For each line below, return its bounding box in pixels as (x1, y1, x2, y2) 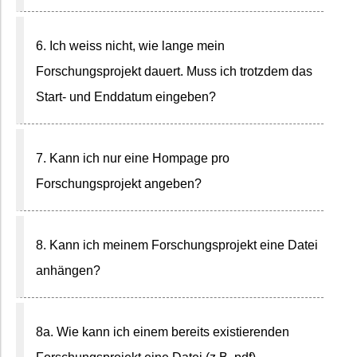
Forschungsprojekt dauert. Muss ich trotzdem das (36, 65, 312, 78)
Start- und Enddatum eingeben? (36, 90, 216, 104)
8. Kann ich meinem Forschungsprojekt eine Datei (36, 238, 318, 252)
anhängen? (36, 264, 100, 277)
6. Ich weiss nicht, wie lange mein (36, 39, 225, 53)
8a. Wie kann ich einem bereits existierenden (36, 325, 289, 339)
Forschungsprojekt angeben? (36, 177, 202, 190)
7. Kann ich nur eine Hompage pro (36, 151, 229, 165)
